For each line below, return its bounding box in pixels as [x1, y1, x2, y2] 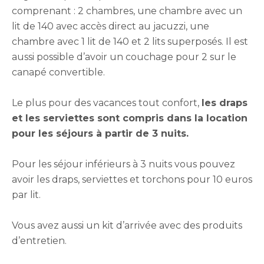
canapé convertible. [12, 67, 105, 78]
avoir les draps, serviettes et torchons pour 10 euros [12, 174, 252, 186]
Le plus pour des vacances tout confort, [12, 97, 202, 109]
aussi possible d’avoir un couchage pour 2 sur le [12, 51, 236, 63]
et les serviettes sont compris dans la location [12, 113, 247, 124]
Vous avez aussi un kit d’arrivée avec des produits [12, 220, 242, 232]
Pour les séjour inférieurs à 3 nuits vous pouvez [12, 159, 235, 170]
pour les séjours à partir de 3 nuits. [12, 128, 189, 140]
